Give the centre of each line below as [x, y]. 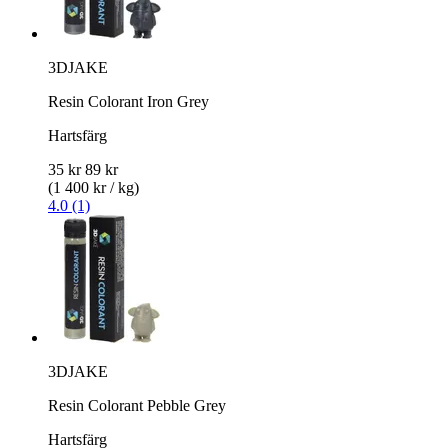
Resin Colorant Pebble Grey [137, 405]
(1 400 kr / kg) [93, 187]
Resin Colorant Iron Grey [128, 101]
